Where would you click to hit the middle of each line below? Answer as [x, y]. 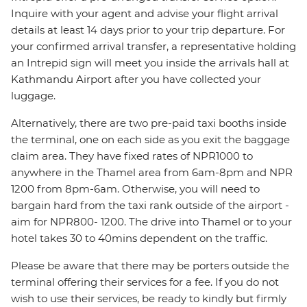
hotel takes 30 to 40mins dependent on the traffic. [139, 238]
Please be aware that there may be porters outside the [150, 266]
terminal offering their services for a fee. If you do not [145, 282]
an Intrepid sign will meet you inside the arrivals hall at [150, 63]
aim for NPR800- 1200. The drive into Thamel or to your [151, 222]
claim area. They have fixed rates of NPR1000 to [132, 156]
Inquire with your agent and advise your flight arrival [145, 14]
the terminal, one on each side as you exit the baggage [150, 140]
